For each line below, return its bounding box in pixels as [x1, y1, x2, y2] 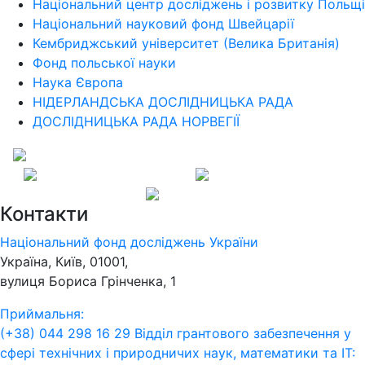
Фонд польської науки [33, 54, 176, 71]
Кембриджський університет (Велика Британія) [33, 34, 340, 51]
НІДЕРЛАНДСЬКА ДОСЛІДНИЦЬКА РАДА [33, 93, 293, 110]
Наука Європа [33, 73, 123, 90]
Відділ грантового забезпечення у [134, 324, 351, 341]
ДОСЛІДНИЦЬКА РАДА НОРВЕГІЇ [33, 112, 240, 130]
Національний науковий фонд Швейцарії [33, 15, 294, 32]
